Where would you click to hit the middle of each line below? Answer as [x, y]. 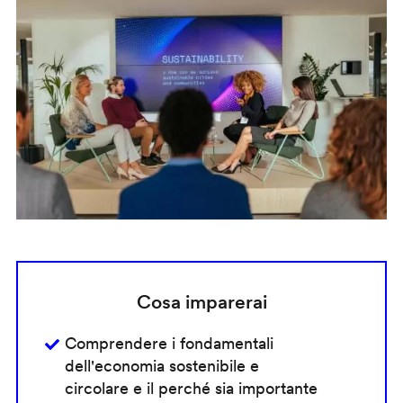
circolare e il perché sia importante [191, 389]
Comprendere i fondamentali [169, 344]
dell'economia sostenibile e [161, 366]
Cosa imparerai [201, 302]
